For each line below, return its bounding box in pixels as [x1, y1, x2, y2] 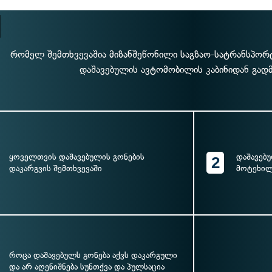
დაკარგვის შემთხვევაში [9, 163, 102, 174]
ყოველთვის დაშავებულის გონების [9, 152, 144, 162]
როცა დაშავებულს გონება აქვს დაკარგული [9, 250, 177, 260]
